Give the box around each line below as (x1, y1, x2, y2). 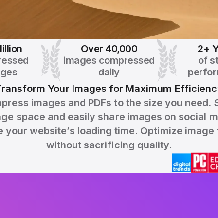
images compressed (63, 54, 155, 67)
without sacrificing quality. (46, 139, 172, 151)
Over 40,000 (80, 43, 138, 55)
